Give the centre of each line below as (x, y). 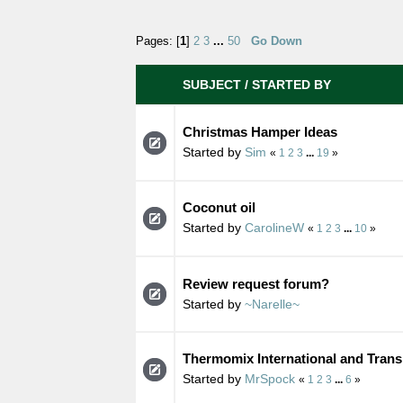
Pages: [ (157, 41)
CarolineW (274, 227)
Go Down (276, 41)
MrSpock (269, 378)
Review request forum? (255, 283)
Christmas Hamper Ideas (260, 131)
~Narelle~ (272, 304)
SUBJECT (211, 84)
